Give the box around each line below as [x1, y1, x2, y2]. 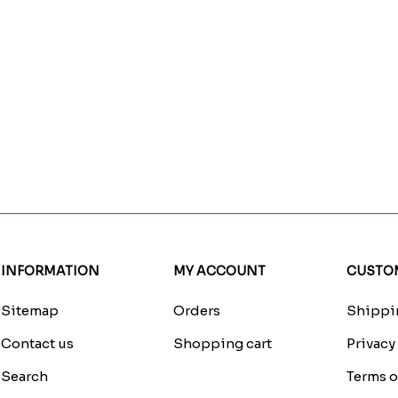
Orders [173, 302, 221, 319]
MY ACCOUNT [173, 263, 267, 279]
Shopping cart [173, 335, 273, 352]
